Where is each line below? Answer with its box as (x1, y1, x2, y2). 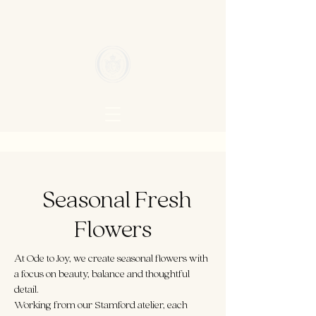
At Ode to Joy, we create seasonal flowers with (14, 250, 208, 265)
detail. (14, 281, 39, 296)
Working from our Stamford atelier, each (14, 297, 188, 311)
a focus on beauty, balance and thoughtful (14, 266, 190, 280)
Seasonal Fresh (34, 183, 192, 213)
